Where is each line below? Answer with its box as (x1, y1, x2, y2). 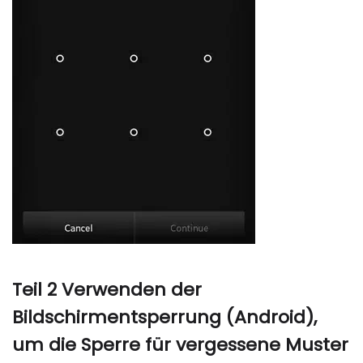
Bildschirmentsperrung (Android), (12, 305, 317, 330)
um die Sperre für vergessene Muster (12, 332, 348, 357)
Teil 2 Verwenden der (12, 277, 202, 302)
